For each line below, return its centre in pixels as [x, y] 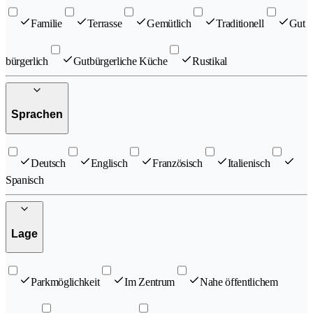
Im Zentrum [150, 282]
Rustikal [210, 61]
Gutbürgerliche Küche [120, 61]
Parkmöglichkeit [65, 282]
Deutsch [48, 163]
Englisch [109, 163]
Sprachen [37, 115]
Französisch [177, 163]
